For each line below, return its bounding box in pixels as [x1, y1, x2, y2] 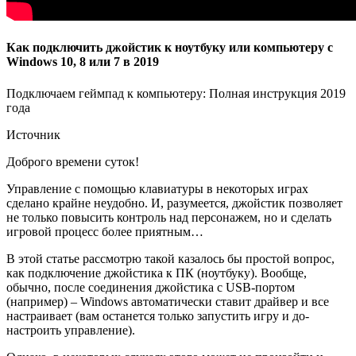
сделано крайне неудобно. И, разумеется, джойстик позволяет [6, 195, 342, 210]
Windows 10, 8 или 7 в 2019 [6, 55, 162, 69]
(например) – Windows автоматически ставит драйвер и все [6, 294, 329, 308]
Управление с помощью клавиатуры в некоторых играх [6, 181, 308, 195]
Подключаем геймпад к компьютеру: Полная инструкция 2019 [6, 86, 346, 100]
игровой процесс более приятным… [6, 224, 203, 238]
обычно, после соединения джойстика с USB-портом [6, 280, 295, 294]
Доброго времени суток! [6, 154, 139, 168]
